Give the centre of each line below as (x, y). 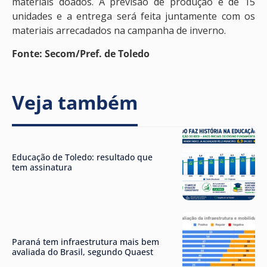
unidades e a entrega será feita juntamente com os (133, 16)
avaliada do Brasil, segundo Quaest (83, 252)
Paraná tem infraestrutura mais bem (86, 242)
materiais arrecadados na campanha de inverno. (119, 31)
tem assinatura (42, 167)
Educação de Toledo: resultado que (82, 157)
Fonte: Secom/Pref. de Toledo (81, 53)
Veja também (75, 103)
